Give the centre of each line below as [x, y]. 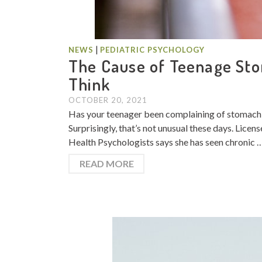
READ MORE [106, 163]
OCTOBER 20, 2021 [108, 100]
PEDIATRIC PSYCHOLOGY [152, 50]
